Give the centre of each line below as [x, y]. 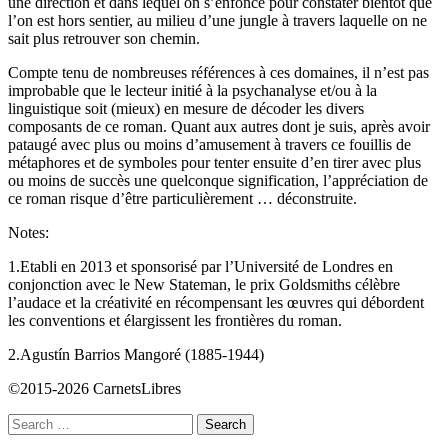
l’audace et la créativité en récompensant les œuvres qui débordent [216, 303]
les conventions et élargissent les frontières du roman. [175, 321]
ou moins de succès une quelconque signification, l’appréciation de [218, 181]
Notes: [28, 233]
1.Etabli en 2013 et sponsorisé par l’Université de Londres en [200, 267]
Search [28, 422]
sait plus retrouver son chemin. [104, 39]
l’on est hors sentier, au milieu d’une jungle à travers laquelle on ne [217, 21]
